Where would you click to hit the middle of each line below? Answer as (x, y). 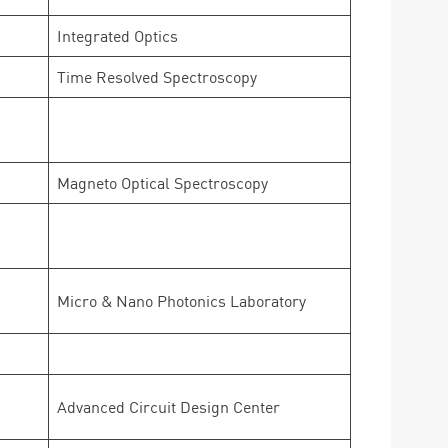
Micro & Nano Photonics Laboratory (181, 301)
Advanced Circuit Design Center (168, 407)
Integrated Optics (117, 36)
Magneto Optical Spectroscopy (162, 183)
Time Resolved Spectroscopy (157, 77)
